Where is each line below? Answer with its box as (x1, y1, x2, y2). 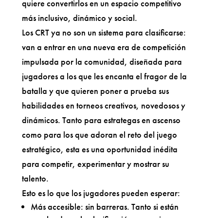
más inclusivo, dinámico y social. (21, 12, 137, 23)
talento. (21, 172, 49, 184)
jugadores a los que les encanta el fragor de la (21, 70, 187, 82)
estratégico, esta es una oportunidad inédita (21, 143, 178, 155)
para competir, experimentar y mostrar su (21, 158, 169, 169)
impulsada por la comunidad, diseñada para (21, 55, 182, 67)
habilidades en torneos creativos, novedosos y (21, 99, 185, 111)
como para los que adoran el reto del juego (21, 128, 177, 140)
